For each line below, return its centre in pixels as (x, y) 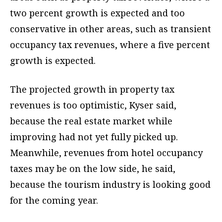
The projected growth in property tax (92, 89)
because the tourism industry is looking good (110, 185)
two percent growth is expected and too (97, 13)
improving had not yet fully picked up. (94, 137)
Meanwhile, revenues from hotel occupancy (106, 153)
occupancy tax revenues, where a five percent (110, 45)
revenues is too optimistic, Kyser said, (93, 105)
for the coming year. (54, 200)
